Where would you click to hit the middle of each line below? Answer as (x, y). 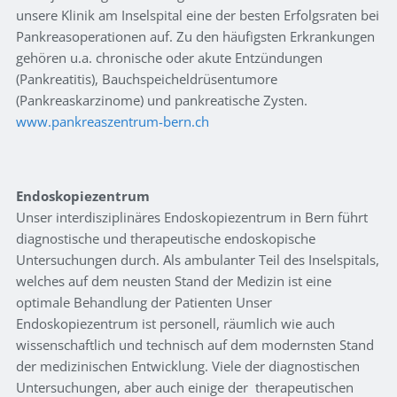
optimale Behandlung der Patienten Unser (144, 303)
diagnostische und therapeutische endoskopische (166, 239)
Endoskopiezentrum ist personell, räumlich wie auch (175, 324)
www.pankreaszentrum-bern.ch (113, 122)
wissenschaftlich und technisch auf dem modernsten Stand (195, 345)
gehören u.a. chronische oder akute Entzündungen (169, 58)
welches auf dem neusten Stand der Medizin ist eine (174, 281)
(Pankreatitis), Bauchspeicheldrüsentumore (147, 79)
